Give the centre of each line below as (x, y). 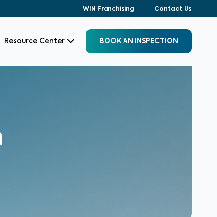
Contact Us (173, 9)
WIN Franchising (108, 9)
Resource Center (35, 41)
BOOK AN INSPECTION (139, 41)
